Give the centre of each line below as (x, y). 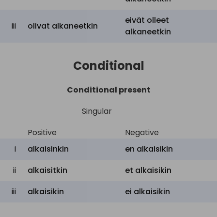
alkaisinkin (48, 149)
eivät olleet (147, 20)
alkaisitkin (47, 170)
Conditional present (108, 90)
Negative (142, 132)
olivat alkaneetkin (63, 26)
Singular (97, 111)
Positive (42, 132)
